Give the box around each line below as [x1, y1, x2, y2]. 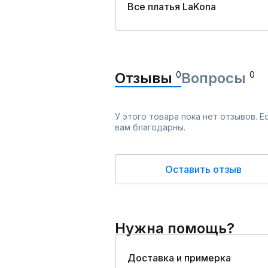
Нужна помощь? [115, 220, 234, 237]
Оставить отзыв [165, 163, 242, 175]
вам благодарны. [115, 122, 185, 132]
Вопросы [181, 69, 249, 87]
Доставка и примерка [127, 252, 231, 264]
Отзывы [115, 69, 176, 87]
